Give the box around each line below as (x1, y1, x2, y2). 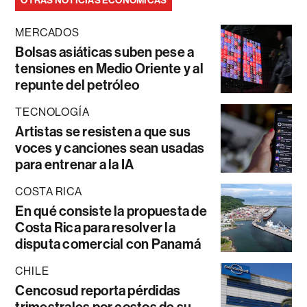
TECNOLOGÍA (15, 106, 90, 119)
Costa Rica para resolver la (15, 219, 175, 236)
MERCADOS (15, 26, 79, 40)
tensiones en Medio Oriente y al (15, 60, 204, 77)
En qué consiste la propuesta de (15, 203, 207, 220)
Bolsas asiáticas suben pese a (15, 44, 195, 61)
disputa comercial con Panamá (15, 236, 201, 253)
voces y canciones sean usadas (15, 140, 205, 157)
